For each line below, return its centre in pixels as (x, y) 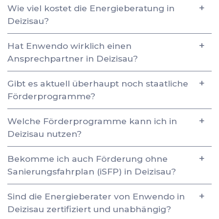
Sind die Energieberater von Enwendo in (96, 196)
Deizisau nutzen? (44, 133)
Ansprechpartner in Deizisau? (73, 58)
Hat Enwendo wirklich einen (69, 45)
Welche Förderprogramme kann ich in (92, 121)
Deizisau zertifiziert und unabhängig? (89, 209)
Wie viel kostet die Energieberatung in (91, 8)
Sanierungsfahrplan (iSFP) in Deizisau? (92, 171)
